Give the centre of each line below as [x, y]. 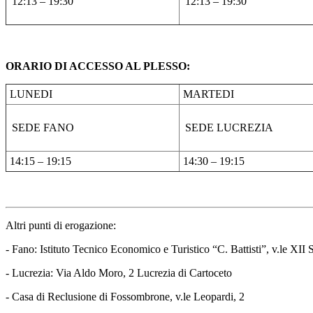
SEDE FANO [43, 127]
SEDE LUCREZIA [229, 127]
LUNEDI [31, 94]
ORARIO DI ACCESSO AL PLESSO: [98, 66]
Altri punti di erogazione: [61, 225]
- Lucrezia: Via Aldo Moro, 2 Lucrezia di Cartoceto [119, 272]
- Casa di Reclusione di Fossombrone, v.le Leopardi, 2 [125, 296]
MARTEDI [209, 94]
